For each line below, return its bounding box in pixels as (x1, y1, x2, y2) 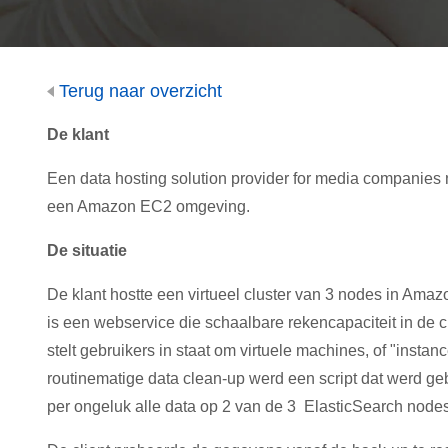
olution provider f (179, 170, 297, 187)
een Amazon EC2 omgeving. (47, 198, 250, 215)
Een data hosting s (47, 170, 179, 187)
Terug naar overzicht (54, 81, 222, 101)
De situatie (47, 242, 127, 259)
